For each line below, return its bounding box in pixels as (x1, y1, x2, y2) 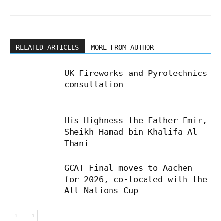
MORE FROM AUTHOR (91, 43, 154, 51)
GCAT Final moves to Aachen (64, 162, 192, 173)
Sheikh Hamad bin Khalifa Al (64, 126, 197, 137)
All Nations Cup (64, 185, 138, 195)
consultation (64, 79, 123, 89)
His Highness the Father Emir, (64, 115, 207, 125)
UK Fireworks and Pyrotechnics (64, 68, 207, 78)
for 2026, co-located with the (64, 174, 207, 184)
